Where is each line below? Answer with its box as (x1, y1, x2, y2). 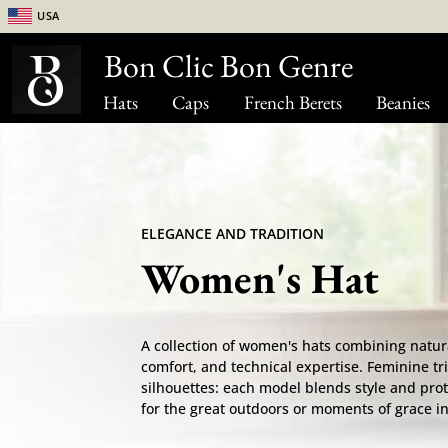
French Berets (243, 90, 342, 115)
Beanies (375, 90, 430, 115)
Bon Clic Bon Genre (104, 45, 353, 87)
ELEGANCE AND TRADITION (140, 224, 324, 243)
